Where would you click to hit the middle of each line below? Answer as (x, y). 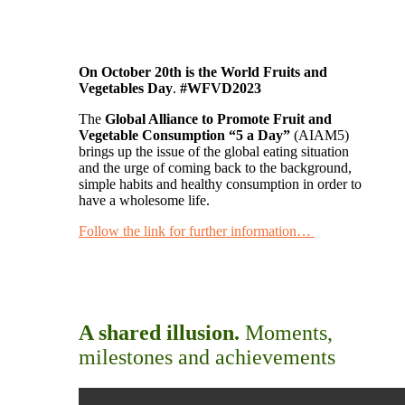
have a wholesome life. (144, 200)
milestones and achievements (207, 357)
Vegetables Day (126, 88)
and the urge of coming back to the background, (215, 167)
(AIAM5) (321, 135)
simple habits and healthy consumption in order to (220, 184)
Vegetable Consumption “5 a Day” (186, 135)
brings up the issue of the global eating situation (214, 151)
